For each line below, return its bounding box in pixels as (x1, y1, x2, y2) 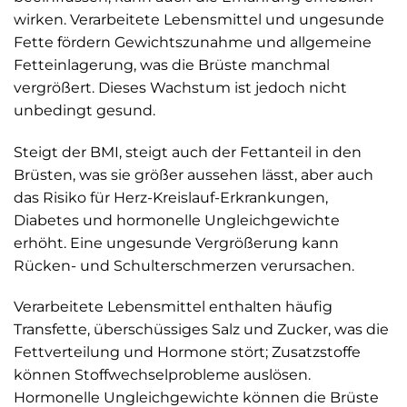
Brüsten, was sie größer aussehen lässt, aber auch (14, 165, 373, 184)
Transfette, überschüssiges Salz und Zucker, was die (14, 321, 389, 339)
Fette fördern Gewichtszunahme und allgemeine (14, 33, 372, 51)
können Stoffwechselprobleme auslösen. (14, 366, 311, 384)
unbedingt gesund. (14, 101, 155, 119)
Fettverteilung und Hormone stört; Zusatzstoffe (14, 343, 361, 362)
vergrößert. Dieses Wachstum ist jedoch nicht (14, 78, 347, 96)
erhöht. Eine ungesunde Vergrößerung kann (14, 233, 339, 252)
